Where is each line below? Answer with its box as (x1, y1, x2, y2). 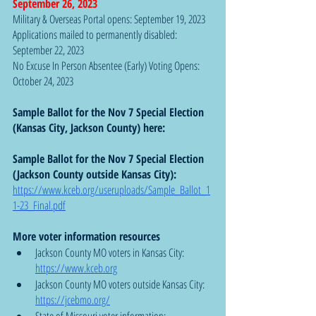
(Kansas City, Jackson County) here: (13, 119, 168, 135)
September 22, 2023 (13, 42, 84, 58)
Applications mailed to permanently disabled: (13, 26, 179, 42)
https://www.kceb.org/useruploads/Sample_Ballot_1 (13, 181, 210, 197)
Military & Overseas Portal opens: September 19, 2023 (13, 11, 205, 27)
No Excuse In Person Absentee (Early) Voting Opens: (13, 57, 204, 73)
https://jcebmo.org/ (35, 291, 110, 308)
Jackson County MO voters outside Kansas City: (35, 276, 207, 292)
